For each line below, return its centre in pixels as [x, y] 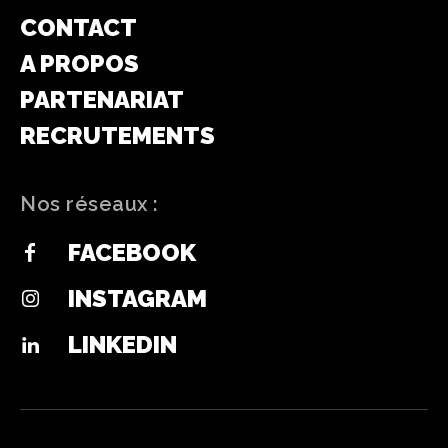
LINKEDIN [122, 345]
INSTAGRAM [137, 299]
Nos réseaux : [89, 203]
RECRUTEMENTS [117, 135]
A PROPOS [79, 63]
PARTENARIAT [102, 99]
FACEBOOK [132, 253]
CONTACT [78, 27]
